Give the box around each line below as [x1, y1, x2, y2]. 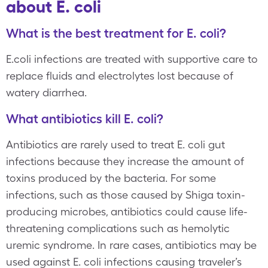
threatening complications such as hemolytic [6, 222, 230, 234]
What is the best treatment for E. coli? [6, 26, 226, 41]
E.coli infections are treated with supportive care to [6, 53, 258, 65]
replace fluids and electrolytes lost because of [6, 69, 233, 82]
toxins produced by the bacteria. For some [6, 172, 216, 184]
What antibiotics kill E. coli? [6, 111, 163, 126]
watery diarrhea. [6, 86, 87, 99]
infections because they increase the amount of [6, 155, 244, 167]
